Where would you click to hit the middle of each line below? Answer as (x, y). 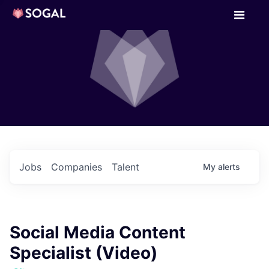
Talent (125, 167)
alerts (229, 167)
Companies (77, 167)
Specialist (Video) (83, 253)
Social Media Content (98, 232)
